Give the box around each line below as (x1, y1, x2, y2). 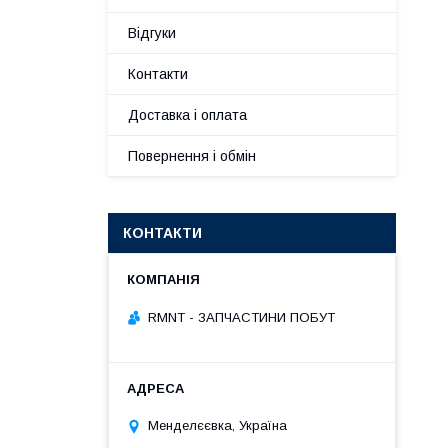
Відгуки (128, 25, 176, 41)
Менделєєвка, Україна (148, 418, 287, 434)
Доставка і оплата (128, 107, 247, 123)
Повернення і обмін (128, 148, 256, 164)
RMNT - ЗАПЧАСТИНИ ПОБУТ (148, 309, 335, 325)
